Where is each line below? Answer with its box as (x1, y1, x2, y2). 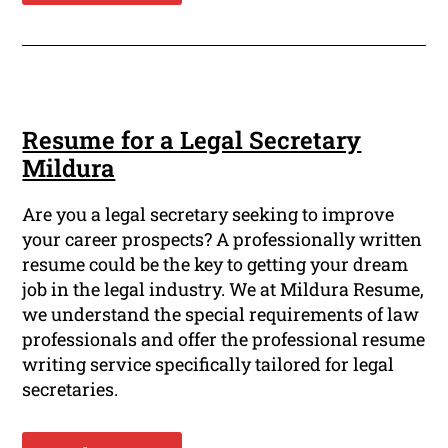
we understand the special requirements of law (22, 301, 420, 326)
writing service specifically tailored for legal (22, 351, 395, 376)
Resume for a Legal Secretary (22, 123, 362, 156)
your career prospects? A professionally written (22, 226, 423, 251)
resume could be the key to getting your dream (22, 251, 409, 276)
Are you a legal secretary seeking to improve (22, 201, 395, 226)
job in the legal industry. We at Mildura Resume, (22, 276, 425, 301)
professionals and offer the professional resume (22, 326, 426, 351)
